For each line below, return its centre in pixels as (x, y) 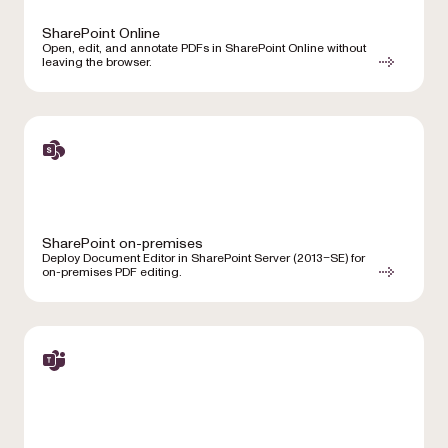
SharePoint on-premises (122, 244)
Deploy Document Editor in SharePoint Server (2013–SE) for (203, 259)
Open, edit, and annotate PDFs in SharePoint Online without (204, 49)
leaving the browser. (97, 63)
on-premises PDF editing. (112, 273)
